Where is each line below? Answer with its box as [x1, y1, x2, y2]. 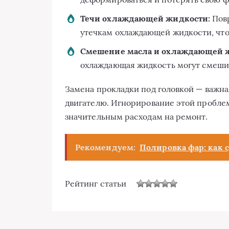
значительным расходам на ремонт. [65, 111, 208, 122]
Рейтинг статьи [65, 178, 127, 189]
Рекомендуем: [75, 142, 135, 152]
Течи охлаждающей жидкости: [80, 13, 211, 24]
